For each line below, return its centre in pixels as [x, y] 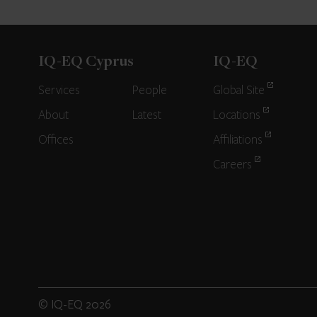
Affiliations [237, 140]
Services [59, 91]
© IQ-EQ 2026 [74, 304]
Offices [56, 140]
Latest [147, 115]
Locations [236, 115]
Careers [232, 165]
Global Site [238, 91]
